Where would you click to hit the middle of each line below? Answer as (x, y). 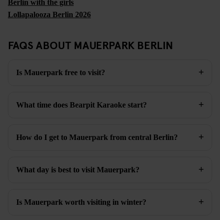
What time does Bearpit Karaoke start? (82, 105)
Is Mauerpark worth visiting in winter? (81, 202)
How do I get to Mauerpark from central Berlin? (97, 137)
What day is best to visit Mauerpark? (78, 170)
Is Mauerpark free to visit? (61, 73)
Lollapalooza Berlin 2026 (49, 15)
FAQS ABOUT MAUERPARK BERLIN (90, 45)
